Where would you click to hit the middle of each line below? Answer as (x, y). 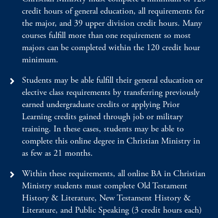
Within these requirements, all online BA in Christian (114, 173)
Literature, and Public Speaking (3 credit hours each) (112, 210)
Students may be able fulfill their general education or (112, 80)
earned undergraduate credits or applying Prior (101, 104)
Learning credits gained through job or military (102, 117)
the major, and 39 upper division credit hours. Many (112, 23)
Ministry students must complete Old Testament (105, 186)
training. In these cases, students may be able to (103, 129)
